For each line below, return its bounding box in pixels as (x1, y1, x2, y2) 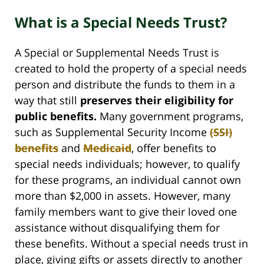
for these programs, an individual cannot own (15, 173, 241, 187)
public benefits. (15, 109, 97, 123)
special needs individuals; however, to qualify (15, 157, 240, 171)
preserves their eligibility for (80, 93, 233, 107)
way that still (15, 93, 80, 107)
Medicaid (83, 141, 131, 155)
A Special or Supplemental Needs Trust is (15, 45, 219, 60)
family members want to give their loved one (15, 204, 237, 219)
